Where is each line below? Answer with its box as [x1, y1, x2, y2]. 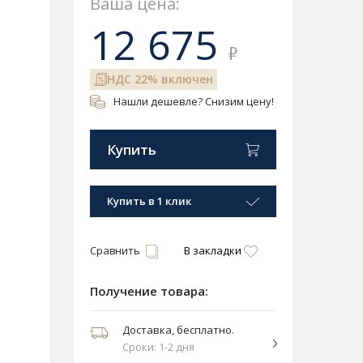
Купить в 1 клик [107, 194, 191, 209]
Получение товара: [90, 283, 208, 300]
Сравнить [90, 243, 140, 258]
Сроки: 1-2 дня [122, 340, 194, 355]
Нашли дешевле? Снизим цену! [113, 94, 274, 109]
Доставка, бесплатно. [122, 322, 234, 338]
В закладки [183, 243, 241, 258]
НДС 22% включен [107, 71, 213, 88]
